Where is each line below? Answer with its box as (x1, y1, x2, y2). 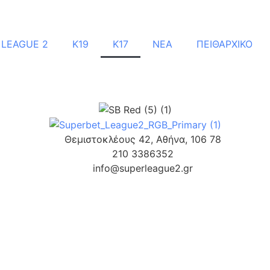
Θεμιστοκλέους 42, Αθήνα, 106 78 (64, 133, 221, 146)
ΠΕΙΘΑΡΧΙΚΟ (196, 38, 253, 50)
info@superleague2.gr (92, 162, 193, 175)
